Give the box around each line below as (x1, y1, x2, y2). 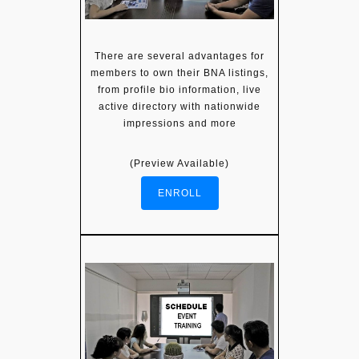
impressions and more (123, 118, 236, 130)
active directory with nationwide (99, 101, 260, 113)
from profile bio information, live (98, 84, 261, 96)
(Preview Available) (130, 158, 229, 170)
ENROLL (157, 188, 202, 200)
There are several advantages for (95, 50, 264, 63)
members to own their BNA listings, (91, 67, 268, 79)
